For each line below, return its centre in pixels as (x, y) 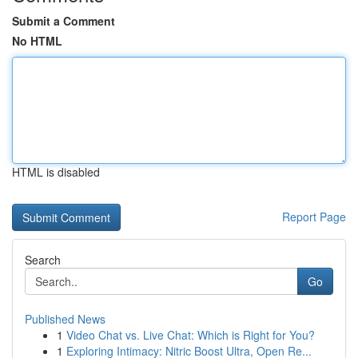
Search (43, 260)
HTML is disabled (56, 172)
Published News (65, 319)
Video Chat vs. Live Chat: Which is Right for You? (191, 335)
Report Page (314, 217)
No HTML (37, 41)
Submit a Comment (64, 21)
